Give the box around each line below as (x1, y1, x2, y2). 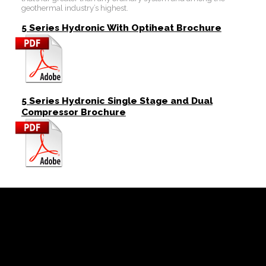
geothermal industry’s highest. (21, 3, 128, 13)
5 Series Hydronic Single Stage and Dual (21, 94, 213, 106)
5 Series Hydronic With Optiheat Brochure (21, 21, 221, 33)
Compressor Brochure (21, 106, 126, 118)
